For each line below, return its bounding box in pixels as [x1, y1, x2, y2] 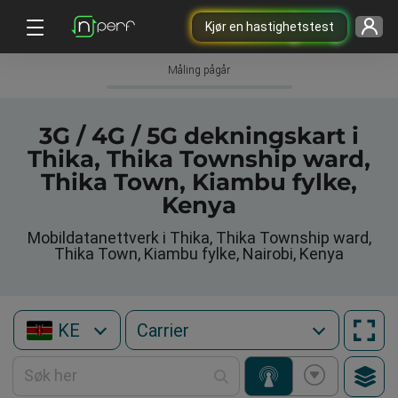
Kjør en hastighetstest [204, 19, 334, 34]
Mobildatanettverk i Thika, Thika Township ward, [27, 228, 371, 247]
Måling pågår [168, 64, 230, 76]
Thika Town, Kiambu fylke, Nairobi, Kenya [54, 244, 344, 263]
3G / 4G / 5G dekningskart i [39, 122, 359, 150]
